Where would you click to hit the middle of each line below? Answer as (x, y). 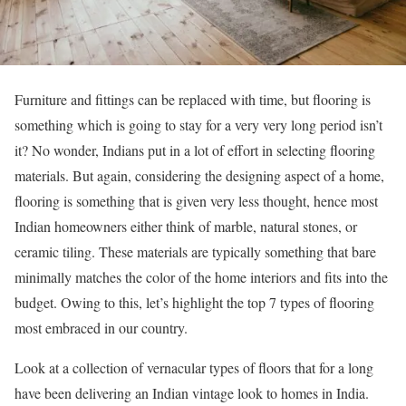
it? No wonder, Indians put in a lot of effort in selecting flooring (195, 150)
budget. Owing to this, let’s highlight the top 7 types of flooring (194, 302)
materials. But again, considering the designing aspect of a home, (199, 175)
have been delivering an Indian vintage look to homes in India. (192, 392)
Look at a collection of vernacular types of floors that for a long (194, 367)
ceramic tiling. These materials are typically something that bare (195, 251)
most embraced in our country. (101, 327)
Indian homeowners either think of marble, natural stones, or (186, 226)
